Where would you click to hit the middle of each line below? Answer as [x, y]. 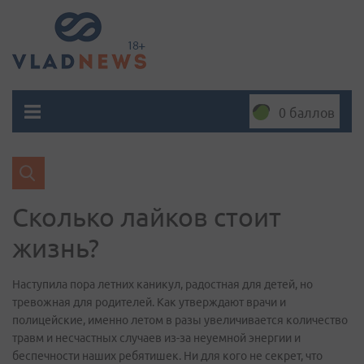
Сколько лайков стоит [147, 217]
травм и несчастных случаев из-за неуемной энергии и [156, 338]
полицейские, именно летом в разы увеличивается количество [180, 320]
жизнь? [56, 248]
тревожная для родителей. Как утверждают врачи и [149, 302]
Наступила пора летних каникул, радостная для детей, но [162, 284]
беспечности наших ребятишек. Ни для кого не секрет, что [167, 356]
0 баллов [307, 113]
